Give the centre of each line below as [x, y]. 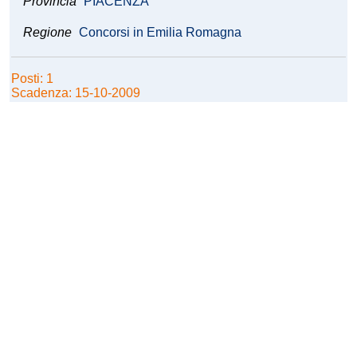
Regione [47, 33]
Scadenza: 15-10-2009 [76, 93]
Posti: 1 [34, 79]
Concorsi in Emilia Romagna [160, 33]
